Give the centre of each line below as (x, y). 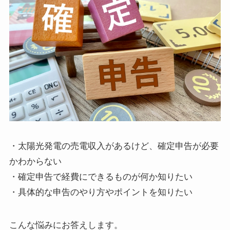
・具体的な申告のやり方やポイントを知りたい (101, 193)
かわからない (35, 162)
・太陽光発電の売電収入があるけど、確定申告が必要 (114, 146)
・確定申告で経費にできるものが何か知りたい (101, 177)
